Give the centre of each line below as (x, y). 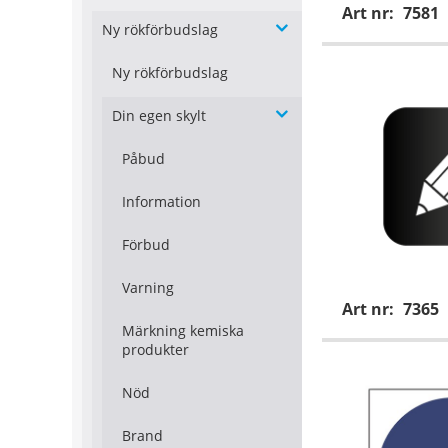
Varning (148, 288)
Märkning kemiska (183, 331)
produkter (155, 350)
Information (161, 202)
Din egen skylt (159, 116)
